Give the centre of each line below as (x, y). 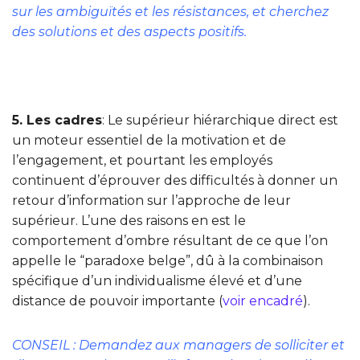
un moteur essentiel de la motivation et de (149, 141)
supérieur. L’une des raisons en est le (129, 221)
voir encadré (263, 301)
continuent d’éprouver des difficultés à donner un (175, 181)
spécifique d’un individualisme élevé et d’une (157, 281)
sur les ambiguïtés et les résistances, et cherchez (170, 12)
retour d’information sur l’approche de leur (151, 201)
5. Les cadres (57, 121)
